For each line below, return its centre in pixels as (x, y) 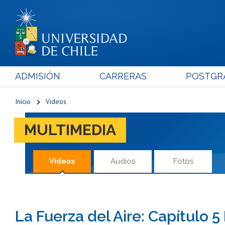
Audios (123, 161)
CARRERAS (123, 76)
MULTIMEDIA (70, 130)
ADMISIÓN (38, 76)
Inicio (23, 101)
